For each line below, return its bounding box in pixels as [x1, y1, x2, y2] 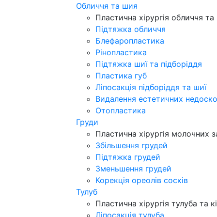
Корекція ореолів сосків [95, 175, 188, 185]
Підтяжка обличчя [95, 24, 166, 34]
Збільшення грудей [95, 140, 168, 150]
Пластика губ [95, 71, 147, 80]
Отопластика [95, 106, 146, 115]
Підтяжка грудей [95, 152, 160, 162]
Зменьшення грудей [95, 164, 171, 173]
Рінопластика [95, 47, 147, 57]
